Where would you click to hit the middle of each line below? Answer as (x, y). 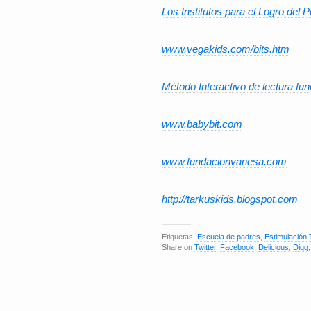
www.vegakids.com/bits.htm (226, 49)
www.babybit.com (202, 124)
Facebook (237, 247)
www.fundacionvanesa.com (224, 161)
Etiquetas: (179, 237)
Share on (178, 247)
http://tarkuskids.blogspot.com (230, 199)
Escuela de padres (229, 237)
